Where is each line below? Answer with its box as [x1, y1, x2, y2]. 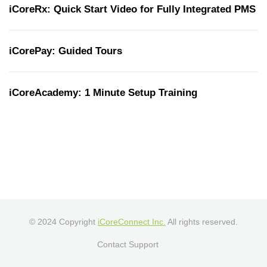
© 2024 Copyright [29, 217, 98, 226]
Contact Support [97, 240, 159, 249]
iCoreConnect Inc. [98, 217, 166, 226]
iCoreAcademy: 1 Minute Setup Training [9, 87, 197, 98]
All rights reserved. [166, 217, 238, 226]
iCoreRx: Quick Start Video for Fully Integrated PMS [9, 4, 256, 15]
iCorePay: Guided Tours [9, 45, 122, 57]
